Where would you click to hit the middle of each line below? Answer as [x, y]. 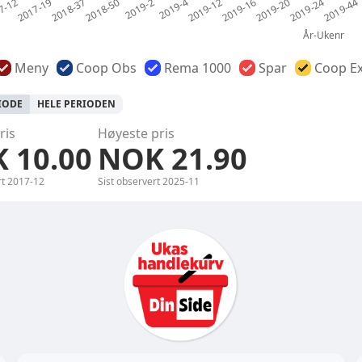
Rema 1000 [198, 68]
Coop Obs [106, 68]
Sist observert [130, 181]
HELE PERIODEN [76, 104]
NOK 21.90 [173, 159]
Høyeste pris [136, 133]
